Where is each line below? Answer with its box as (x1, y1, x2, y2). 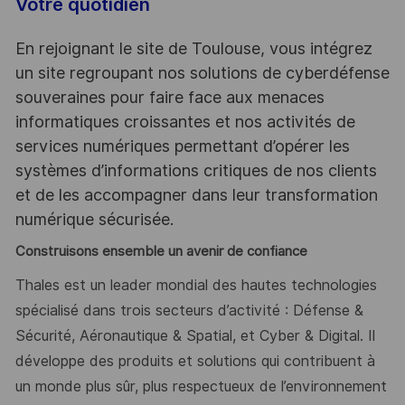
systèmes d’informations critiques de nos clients (14, 160, 377, 180)
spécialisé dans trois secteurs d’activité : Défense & (14, 301, 363, 319)
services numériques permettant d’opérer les (14, 136, 350, 155)
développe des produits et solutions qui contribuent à (14, 352, 375, 370)
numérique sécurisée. (14, 209, 174, 229)
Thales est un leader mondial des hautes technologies (14, 276, 377, 294)
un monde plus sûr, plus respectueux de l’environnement (14, 377, 387, 395)
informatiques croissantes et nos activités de (14, 111, 355, 131)
